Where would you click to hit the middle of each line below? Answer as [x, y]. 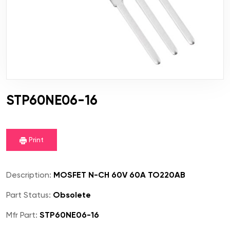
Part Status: [28, 195]
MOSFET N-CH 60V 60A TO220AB [118, 175]
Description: [29, 175]
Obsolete [71, 195]
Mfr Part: [22, 215]
